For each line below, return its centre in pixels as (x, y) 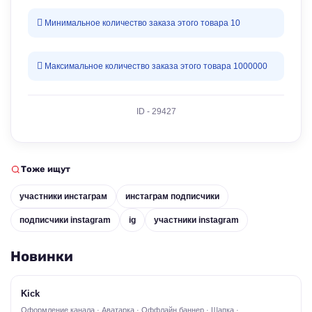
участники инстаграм (63, 196)
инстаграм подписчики (172, 196)
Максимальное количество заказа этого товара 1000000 (155, 66)
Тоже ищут (46, 169)
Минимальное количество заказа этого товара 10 (141, 23)
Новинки (42, 256)
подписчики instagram (65, 220)
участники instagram (196, 220)
